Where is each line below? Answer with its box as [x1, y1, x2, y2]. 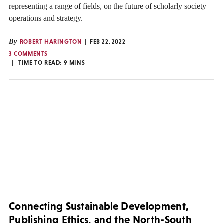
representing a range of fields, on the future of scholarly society [9, 2, 206, 11]
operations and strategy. [9, 14, 83, 23]
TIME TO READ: [18, 59, 64, 67]
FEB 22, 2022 [90, 38, 126, 46]
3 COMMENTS [9, 50, 48, 58]
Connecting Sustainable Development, [9, 200, 189, 213]
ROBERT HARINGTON [19, 38, 82, 46]
